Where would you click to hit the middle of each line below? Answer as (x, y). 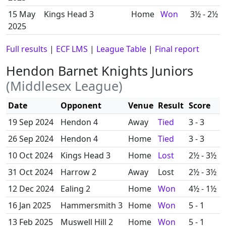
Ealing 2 (75, 189)
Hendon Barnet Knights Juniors (100, 71)
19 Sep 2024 (31, 122)
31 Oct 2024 (31, 172)
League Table (121, 49)
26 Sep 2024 (31, 139)
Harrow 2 (78, 172)
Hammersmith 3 (92, 205)
